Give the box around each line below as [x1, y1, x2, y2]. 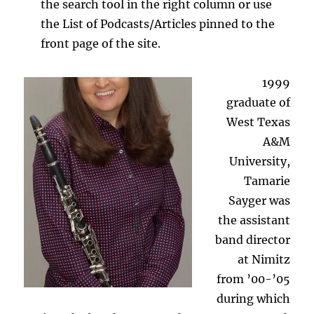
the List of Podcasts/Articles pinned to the [41, 16, 275, 31]
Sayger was [228, 193, 290, 207]
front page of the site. [41, 36, 161, 50]
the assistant [217, 212, 290, 227]
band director [214, 232, 290, 247]
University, [228, 153, 290, 168]
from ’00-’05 [216, 271, 290, 286]
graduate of [226, 95, 290, 109]
